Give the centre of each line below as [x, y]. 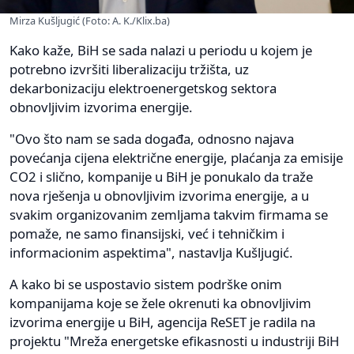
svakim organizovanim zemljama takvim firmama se [169, 214]
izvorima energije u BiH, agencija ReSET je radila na [162, 322]
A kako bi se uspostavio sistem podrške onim [146, 284]
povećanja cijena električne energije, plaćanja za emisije [176, 157]
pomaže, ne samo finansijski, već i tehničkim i [147, 233]
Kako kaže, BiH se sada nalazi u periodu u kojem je [161, 50]
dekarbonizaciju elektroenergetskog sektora [143, 88]
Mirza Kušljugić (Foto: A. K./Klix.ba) [90, 20]
